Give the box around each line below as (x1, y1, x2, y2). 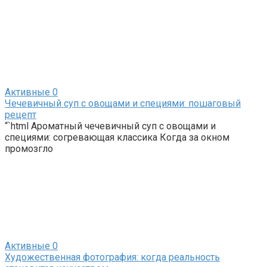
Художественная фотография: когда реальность (5, 252, 220, 263)
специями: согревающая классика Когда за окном (5, 132, 229, 144)
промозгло (5, 143, 53, 155)
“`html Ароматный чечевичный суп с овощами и (5, 120, 216, 132)
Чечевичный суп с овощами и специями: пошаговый (5, 98, 241, 110)
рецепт (5, 109, 36, 121)
